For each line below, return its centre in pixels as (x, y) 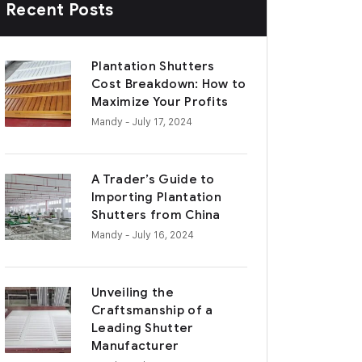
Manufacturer (135, 346)
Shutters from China (156, 215)
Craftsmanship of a (152, 310)
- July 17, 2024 (159, 121)
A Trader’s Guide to (153, 179)
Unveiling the (133, 293)
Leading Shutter (143, 328)
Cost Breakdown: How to (169, 84)
